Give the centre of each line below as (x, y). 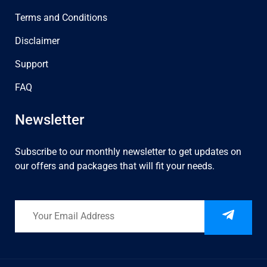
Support (32, 64)
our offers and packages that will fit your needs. (115, 166)
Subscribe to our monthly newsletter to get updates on (128, 151)
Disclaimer (37, 41)
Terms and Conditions (61, 17)
